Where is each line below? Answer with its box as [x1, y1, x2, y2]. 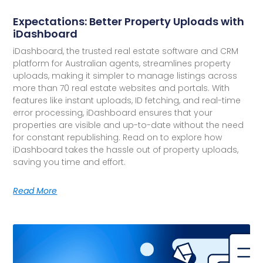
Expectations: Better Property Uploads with [13, 14, 245, 29]
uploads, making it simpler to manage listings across [13, 69, 238, 82]
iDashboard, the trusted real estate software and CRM [13, 45, 239, 57]
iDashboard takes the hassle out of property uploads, [13, 143, 239, 156]
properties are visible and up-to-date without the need [13, 119, 244, 131]
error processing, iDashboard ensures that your [13, 106, 213, 119]
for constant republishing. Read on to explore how [13, 131, 222, 143]
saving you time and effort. [13, 156, 126, 168]
